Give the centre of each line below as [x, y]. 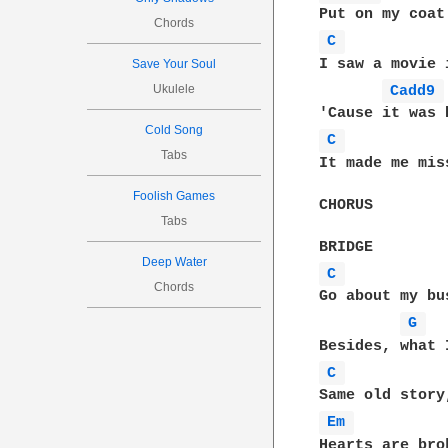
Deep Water [174, 262]
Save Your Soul [174, 64]
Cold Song [174, 130]
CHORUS [346, 205]
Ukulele [174, 89]
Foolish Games [174, 196]
